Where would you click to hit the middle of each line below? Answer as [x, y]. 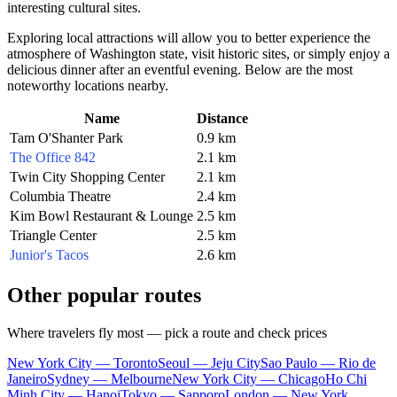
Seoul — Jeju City [209, 362]
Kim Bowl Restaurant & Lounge [101, 215]
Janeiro [27, 378]
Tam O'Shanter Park [66, 137]
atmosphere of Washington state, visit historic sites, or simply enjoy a [198, 53]
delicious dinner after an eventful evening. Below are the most [180, 69]
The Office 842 [53, 157]
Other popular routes [104, 295]
